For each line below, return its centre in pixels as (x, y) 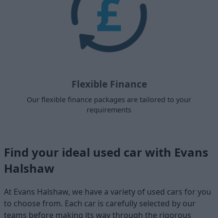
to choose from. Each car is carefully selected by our (100, 203)
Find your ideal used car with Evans (106, 152)
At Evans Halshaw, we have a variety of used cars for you (108, 191)
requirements (109, 109)
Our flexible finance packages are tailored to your (109, 99)
